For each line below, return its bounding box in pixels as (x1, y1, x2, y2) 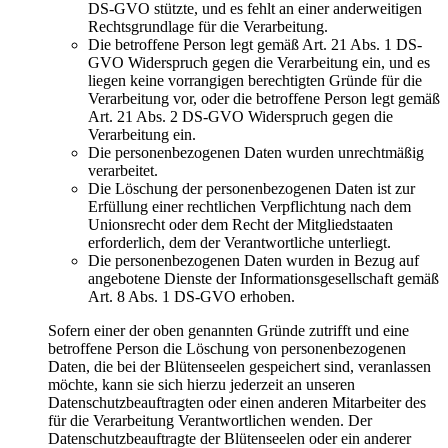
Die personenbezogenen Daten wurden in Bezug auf (88, 252, 419, 270)
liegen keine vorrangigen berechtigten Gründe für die (88, 72, 422, 90)
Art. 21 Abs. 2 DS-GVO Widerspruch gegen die (88, 108, 393, 126)
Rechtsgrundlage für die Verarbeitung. (88, 18, 328, 36)
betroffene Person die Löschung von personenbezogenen (48, 340, 406, 358)
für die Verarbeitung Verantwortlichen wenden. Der (48, 412, 372, 430)
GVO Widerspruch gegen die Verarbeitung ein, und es (88, 54, 430, 72)
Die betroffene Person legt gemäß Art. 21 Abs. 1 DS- (88, 36, 422, 54)
